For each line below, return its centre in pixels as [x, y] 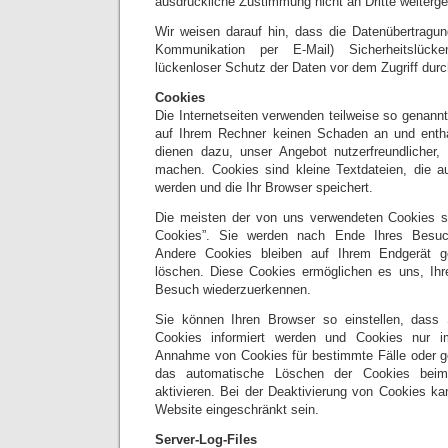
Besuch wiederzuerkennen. [233, 289]
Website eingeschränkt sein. [237, 409]
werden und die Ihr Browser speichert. [264, 187]
